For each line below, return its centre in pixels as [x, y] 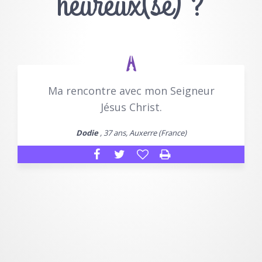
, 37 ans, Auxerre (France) [142, 133]
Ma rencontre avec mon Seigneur [131, 91]
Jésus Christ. [131, 107]
